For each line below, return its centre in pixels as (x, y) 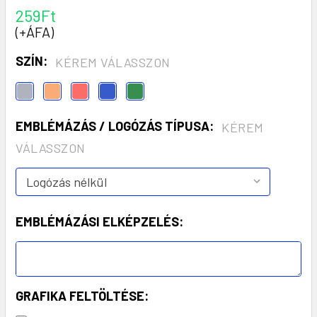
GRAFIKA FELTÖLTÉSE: (82, 295)
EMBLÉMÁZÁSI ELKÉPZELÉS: (99, 221)
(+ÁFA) (35, 31)
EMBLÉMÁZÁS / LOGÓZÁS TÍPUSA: (116, 126)
